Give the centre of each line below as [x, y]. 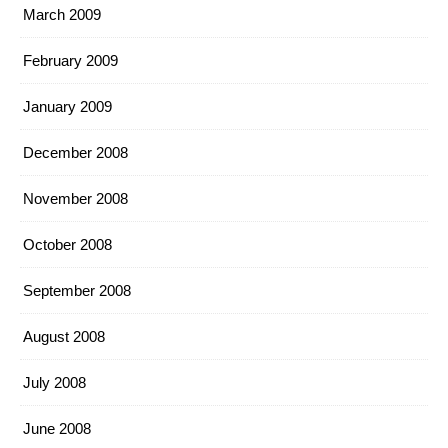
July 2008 [54, 382]
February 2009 [70, 60]
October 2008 [67, 244]
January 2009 [67, 106]
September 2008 [77, 290]
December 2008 [75, 152]
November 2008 [75, 198]
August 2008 [64, 336]
